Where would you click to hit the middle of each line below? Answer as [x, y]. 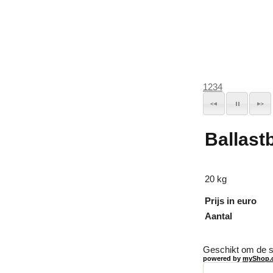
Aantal [218, 216]
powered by [223, 258]
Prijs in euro [231, 200]
